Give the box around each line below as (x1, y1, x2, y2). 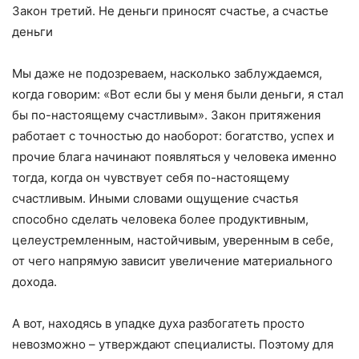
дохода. (12, 274, 57, 290)
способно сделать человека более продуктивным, (12, 212, 309, 228)
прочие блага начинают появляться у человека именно (12, 149, 337, 165)
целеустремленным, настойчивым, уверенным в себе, (12, 232, 333, 248)
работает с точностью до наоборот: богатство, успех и (12, 128, 334, 144)
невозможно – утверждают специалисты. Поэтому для (12, 337, 333, 353)
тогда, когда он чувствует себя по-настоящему (12, 170, 289, 186)
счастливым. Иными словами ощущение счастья (12, 191, 298, 207)
